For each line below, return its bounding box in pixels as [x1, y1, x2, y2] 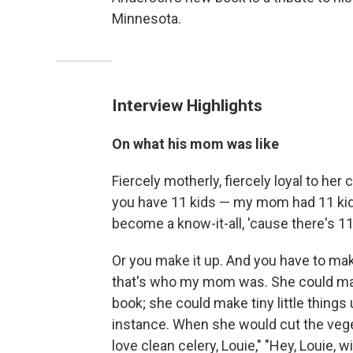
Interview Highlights [112, 95, 262, 115]
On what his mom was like [112, 136, 279, 152]
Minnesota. [112, 10, 181, 27]
